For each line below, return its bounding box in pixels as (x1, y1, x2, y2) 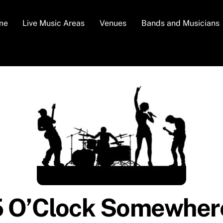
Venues (99, 18, 126, 28)
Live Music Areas (22, 18, 85, 28)
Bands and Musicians (141, 18, 220, 28)
